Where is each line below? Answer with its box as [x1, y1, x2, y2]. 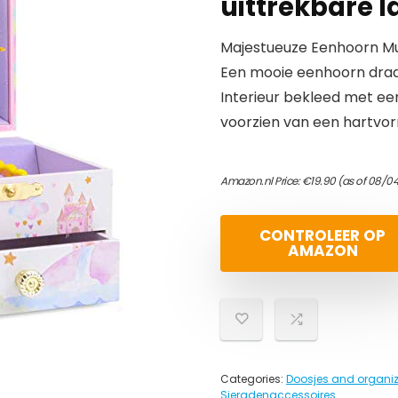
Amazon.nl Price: [220, 173, 302, 188]
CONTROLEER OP [259, 225, 386, 246]
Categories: [220, 371, 286, 386]
